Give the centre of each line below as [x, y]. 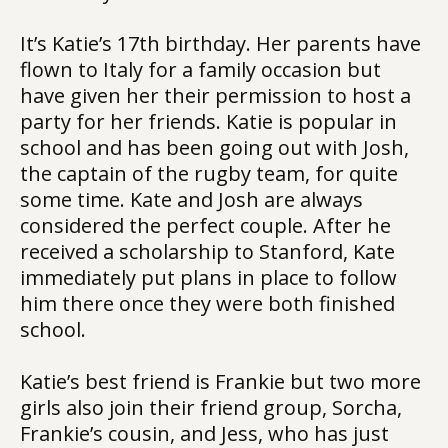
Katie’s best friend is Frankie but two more [220, 381]
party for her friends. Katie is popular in [208, 121]
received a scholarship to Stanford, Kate [207, 251]
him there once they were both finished [207, 303]
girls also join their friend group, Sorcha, [211, 407]
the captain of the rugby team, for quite [209, 173]
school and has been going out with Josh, [214, 147]
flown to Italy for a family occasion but [200, 69]
